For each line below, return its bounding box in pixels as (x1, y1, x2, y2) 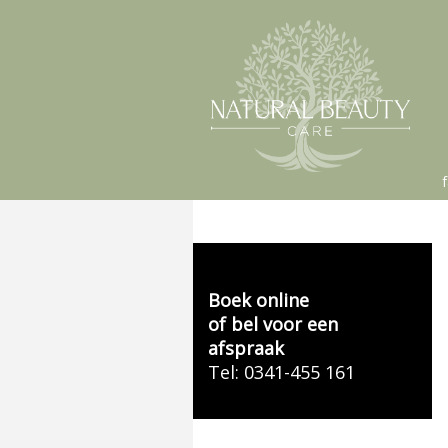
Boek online (207, 288, 309, 312)
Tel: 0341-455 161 (207, 360, 355, 384)
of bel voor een (207, 312, 338, 336)
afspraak (207, 336, 284, 360)
